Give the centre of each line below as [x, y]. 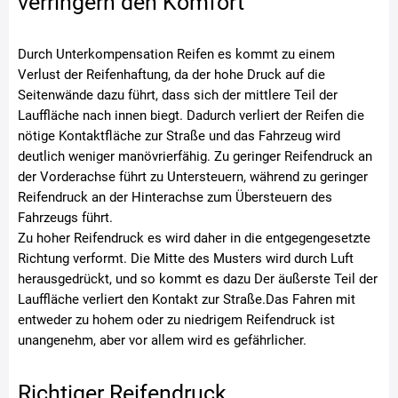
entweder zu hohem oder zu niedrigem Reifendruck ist [176, 320]
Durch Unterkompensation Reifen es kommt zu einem [176, 54]
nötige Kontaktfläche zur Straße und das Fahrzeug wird [179, 136]
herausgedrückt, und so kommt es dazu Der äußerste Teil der [198, 279]
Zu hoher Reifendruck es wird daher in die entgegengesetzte [194, 238]
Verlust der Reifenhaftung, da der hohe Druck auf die [171, 75]
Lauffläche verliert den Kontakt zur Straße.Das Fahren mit [187, 299]
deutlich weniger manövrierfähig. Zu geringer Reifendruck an [195, 156]
